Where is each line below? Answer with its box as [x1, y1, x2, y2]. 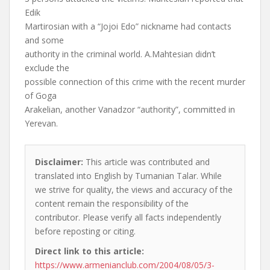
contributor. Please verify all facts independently [35, 212, 221, 223]
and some [25, 34, 64, 46]
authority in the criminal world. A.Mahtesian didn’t [25, 48, 216, 60]
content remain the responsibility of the [35, 198, 189, 209]
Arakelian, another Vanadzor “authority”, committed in [25, 104, 235, 115]
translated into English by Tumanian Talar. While [35, 170, 222, 181]
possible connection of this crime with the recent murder [25, 76, 245, 87]
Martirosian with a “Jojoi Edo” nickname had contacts [25, 20, 231, 32]
